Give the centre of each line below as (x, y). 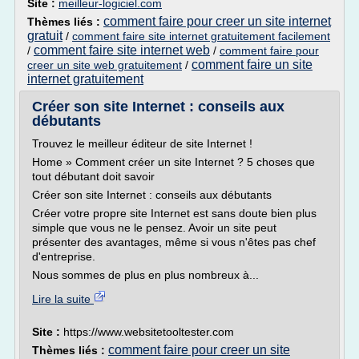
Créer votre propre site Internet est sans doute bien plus (174, 213)
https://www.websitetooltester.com (149, 332)
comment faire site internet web (122, 50)
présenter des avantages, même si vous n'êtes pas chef (174, 242)
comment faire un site (252, 65)
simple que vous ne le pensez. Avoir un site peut (154, 228)
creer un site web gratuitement (105, 65)
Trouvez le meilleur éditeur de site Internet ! (142, 143)
